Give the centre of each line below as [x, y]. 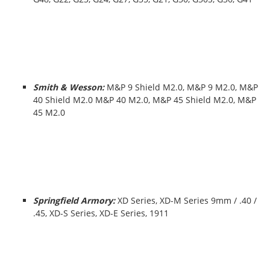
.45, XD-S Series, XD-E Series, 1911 [101, 213]
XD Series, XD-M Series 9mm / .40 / [187, 200]
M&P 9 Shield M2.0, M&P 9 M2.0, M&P [181, 87]
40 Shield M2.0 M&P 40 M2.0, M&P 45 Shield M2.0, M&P [145, 100]
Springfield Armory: [75, 200]
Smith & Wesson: [69, 87]
